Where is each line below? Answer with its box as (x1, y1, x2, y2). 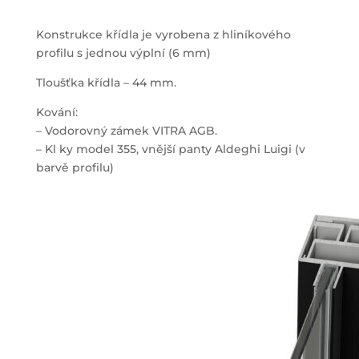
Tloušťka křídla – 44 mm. (35, 75, 176, 91)
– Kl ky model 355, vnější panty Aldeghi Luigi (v (35, 142, 305, 157)
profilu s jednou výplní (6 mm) (35, 46, 211, 61)
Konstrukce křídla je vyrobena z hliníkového (35, 27, 291, 42)
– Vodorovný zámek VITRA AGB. (35, 123, 217, 139)
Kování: (35, 105, 78, 120)
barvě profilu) (35, 160, 114, 175)
